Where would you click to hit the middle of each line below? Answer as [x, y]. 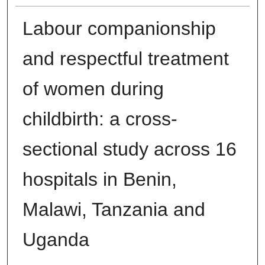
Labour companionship [119, 29]
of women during [93, 89]
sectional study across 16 [129, 149]
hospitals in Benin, [99, 180]
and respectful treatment [125, 59]
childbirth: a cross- [100, 119]
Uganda [56, 240]
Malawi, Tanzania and [114, 210]
